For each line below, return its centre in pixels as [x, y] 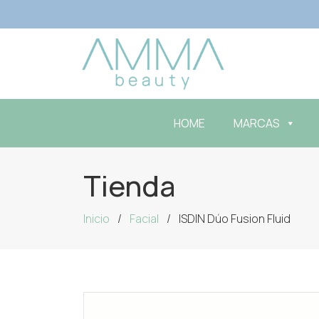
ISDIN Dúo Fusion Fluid [235, 219]
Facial [144, 219]
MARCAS [257, 123]
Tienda [129, 185]
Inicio [96, 219]
